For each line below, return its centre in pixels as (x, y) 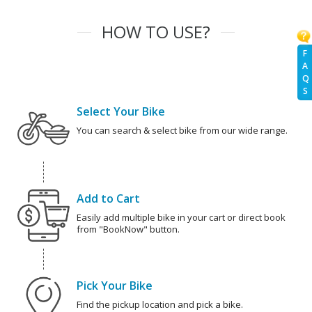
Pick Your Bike (115, 286)
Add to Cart (108, 199)
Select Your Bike (121, 112)
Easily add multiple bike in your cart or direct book (181, 218)
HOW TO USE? (156, 32)
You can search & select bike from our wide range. (182, 131)
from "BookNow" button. (128, 229)
